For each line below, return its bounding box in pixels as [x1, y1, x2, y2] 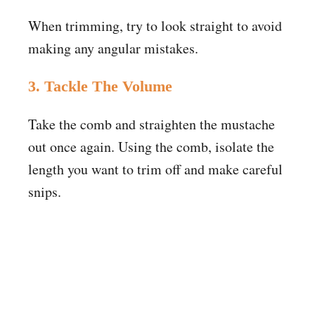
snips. [28, 181, 61, 201]
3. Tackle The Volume [28, 77, 172, 95]
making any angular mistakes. [28, 38, 198, 58]
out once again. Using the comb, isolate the [28, 136, 274, 156]
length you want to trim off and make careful [28, 159, 283, 179]
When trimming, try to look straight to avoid [28, 15, 282, 35]
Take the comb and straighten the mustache [28, 114, 275, 134]
